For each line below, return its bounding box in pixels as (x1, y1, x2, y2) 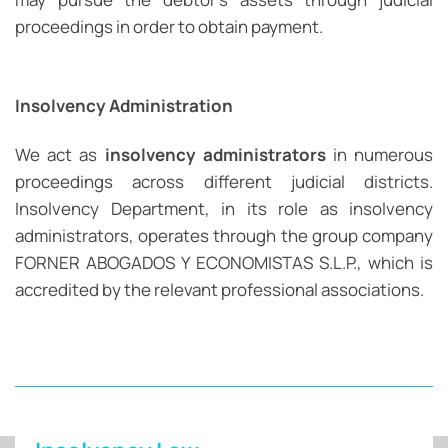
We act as (15, 143, 105, 167)
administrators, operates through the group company (15, 224, 433, 248)
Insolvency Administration (15, 94, 233, 118)
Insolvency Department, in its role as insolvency (15, 197, 433, 221)
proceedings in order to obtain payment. (15, 15, 323, 39)
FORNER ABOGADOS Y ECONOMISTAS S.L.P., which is (15, 251, 433, 275)
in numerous (325, 143, 434, 167)
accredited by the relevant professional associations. (15, 278, 424, 302)
